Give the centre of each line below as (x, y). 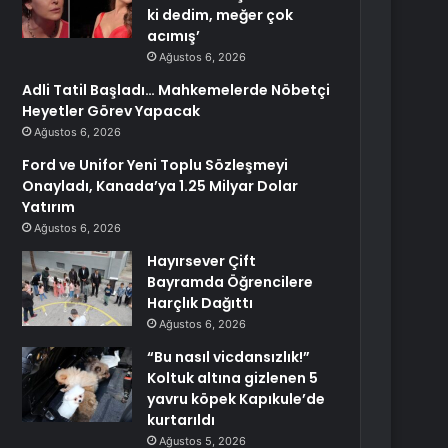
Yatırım (49, 207)
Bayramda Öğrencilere (230, 282)
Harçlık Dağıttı (200, 303)
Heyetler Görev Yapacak (111, 111)
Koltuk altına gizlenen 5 (233, 378)
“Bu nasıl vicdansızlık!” (229, 357)
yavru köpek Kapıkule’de (236, 399)
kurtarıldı (181, 420)
